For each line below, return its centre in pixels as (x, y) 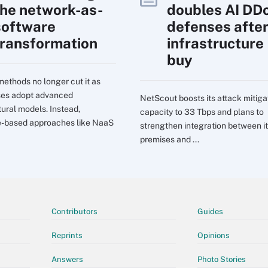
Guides (210, 211)
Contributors (74, 211)
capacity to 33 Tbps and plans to (202, 112)
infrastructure (215, 43)
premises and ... (170, 139)
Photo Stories (222, 259)
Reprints (67, 235)
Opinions (214, 235)
